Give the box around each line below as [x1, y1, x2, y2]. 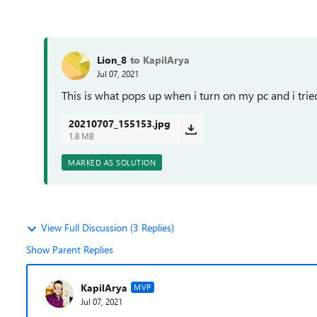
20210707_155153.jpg [69, 117, 171, 130]
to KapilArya [130, 52, 190, 67]
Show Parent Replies [26, 243, 113, 256]
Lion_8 [97, 52, 127, 67]
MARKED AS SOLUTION [68, 157, 156, 168]
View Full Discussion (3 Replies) [41, 221, 174, 234]
